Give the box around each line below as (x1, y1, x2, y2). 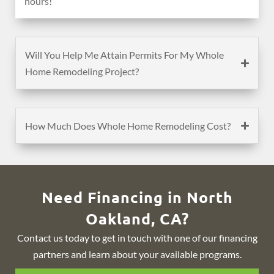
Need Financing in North (41, 187, 233, 207)
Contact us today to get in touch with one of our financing (17, 232, 257, 244)
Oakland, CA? (85, 209, 189, 229)
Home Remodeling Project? (25, 65, 139, 78)
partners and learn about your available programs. (32, 248, 242, 261)
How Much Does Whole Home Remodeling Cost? (25, 120, 231, 132)
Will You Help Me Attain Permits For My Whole (25, 49, 224, 61)
